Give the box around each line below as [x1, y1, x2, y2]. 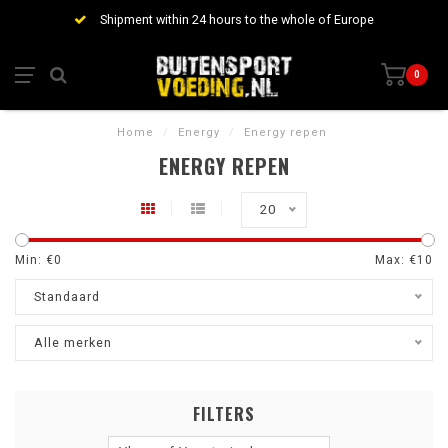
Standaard [34, 289, 100, 304]
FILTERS [193, 402, 255, 426]
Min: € [15, 253, 54, 267]
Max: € [375, 253, 417, 267]
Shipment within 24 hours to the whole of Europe [97, 12, 374, 27]
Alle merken [34, 335, 112, 350]
